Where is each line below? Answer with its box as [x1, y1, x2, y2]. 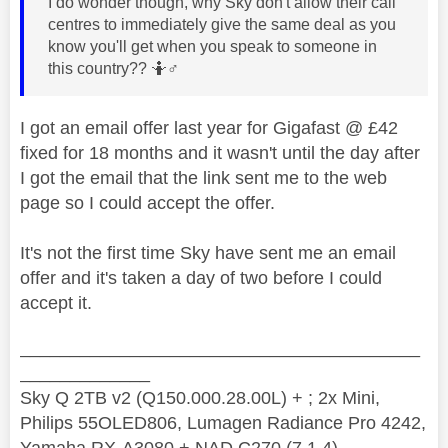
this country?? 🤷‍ [48, 60, 167, 78]
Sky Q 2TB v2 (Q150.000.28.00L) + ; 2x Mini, [20, 388, 380, 409]
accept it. [20, 293, 92, 314]
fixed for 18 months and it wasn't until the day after [20, 143, 420, 164]
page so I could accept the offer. [20, 193, 275, 214]
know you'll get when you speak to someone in [48, 38, 377, 56]
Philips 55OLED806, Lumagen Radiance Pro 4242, [20, 413, 426, 434]
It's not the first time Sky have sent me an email [20, 243, 396, 264]
